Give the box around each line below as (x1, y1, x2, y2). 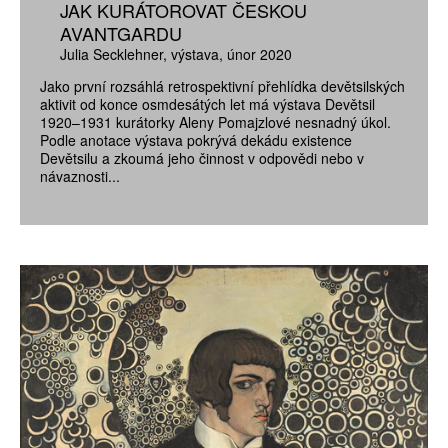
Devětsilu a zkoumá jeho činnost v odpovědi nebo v (40, 147, 364, 168)
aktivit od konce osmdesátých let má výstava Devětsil (40, 93, 375, 114)
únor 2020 (227, 43, 292, 64)
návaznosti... (40, 165, 120, 186)
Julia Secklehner (60, 43, 163, 64)
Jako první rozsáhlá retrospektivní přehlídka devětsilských (40, 75, 405, 96)
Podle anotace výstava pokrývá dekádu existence (40, 129, 352, 150)
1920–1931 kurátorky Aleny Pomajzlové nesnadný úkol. (40, 111, 391, 132)
